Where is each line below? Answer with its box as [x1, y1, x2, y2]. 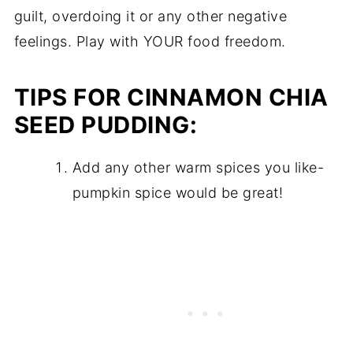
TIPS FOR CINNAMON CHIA [13, 83, 329, 111]
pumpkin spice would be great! [72, 184, 284, 201]
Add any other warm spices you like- [72, 158, 325, 176]
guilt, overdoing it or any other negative [13, 7, 288, 24]
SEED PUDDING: [13, 110, 198, 139]
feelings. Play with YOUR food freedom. [13, 32, 286, 50]
